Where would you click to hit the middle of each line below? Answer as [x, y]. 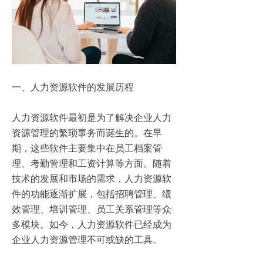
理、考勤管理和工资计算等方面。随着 [92, 163]
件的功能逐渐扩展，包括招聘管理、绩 [92, 193]
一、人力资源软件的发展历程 [75, 87]
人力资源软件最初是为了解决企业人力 [92, 117]
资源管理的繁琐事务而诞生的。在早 [87, 132]
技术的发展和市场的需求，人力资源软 [92, 178]
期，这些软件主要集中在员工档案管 [87, 148]
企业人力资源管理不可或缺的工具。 [89, 239]
